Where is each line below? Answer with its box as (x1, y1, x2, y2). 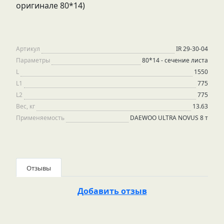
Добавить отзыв (77, 185, 147, 196)
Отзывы (26, 163, 51, 172)
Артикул (16, 44, 40, 53)
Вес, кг (16, 102, 35, 110)
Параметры (16, 56, 50, 64)
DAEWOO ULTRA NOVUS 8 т (130, 113, 208, 122)
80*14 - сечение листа (142, 56, 208, 64)
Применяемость (16, 113, 64, 122)
